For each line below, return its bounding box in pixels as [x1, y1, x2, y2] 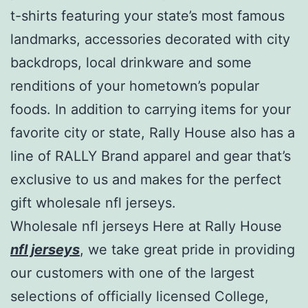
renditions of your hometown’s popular [10, 77, 259, 94]
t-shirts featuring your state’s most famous [10, 7, 285, 24]
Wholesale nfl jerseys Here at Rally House [10, 217, 282, 234]
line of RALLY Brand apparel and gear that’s [10, 147, 291, 164]
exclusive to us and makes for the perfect [10, 170, 281, 188]
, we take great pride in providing [80, 241, 295, 258]
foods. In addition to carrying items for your [10, 100, 291, 118]
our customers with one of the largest [10, 264, 254, 281]
